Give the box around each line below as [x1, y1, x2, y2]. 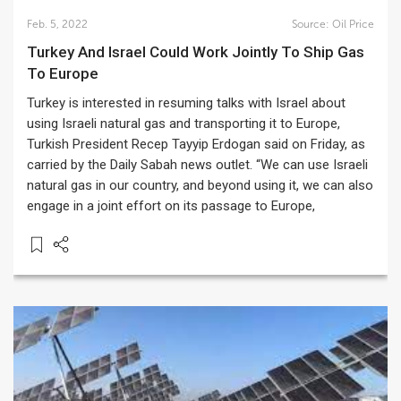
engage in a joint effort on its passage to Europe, [27, 198, 315, 214]
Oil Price [331, 18, 374, 30]
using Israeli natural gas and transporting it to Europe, [27, 115, 340, 132]
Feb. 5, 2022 [27, 18, 88, 30]
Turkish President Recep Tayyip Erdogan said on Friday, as [27, 136, 365, 152]
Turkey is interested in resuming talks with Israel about [27, 95, 346, 111]
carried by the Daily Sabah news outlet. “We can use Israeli [27, 157, 368, 173]
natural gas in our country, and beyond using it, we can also [27, 177, 373, 193]
